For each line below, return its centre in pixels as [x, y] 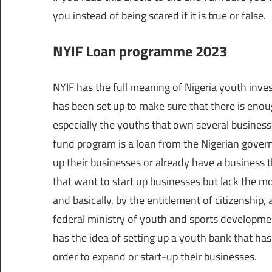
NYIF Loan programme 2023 [140, 51]
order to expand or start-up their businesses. [155, 256]
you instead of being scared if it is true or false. [159, 15]
